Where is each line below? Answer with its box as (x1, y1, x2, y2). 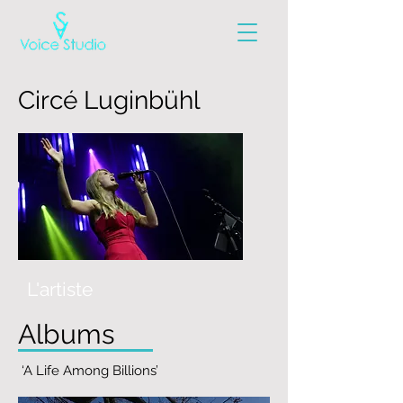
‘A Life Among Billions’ (18, 363, 162, 379)
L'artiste (27, 278, 93, 300)
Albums (18, 318, 114, 350)
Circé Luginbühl (18, 85, 201, 115)
